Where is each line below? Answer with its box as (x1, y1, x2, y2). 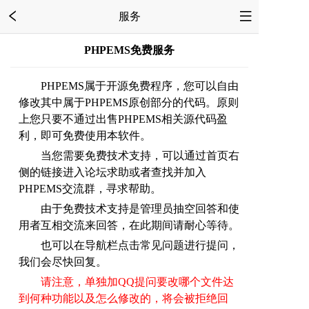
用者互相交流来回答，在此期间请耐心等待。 (19, 219, 239, 231)
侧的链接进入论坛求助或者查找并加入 (19, 166, 206, 178)
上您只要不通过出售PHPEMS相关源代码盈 (19, 112, 228, 125)
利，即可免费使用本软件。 (19, 129, 151, 141)
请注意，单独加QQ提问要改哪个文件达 (41, 275, 234, 288)
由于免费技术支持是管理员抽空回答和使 (19, 202, 239, 215)
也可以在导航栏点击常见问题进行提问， (19, 239, 239, 251)
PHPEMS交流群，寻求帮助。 (19, 182, 161, 195)
